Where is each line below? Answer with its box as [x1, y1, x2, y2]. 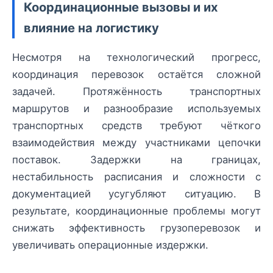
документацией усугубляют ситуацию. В [12, 188, 261, 200]
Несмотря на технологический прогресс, [12, 51, 261, 64]
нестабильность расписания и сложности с [12, 171, 261, 183]
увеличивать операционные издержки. [12, 239, 208, 252]
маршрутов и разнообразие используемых [12, 102, 261, 115]
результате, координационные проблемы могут [12, 205, 261, 218]
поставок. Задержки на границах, [12, 154, 261, 166]
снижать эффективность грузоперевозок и [12, 222, 261, 235]
